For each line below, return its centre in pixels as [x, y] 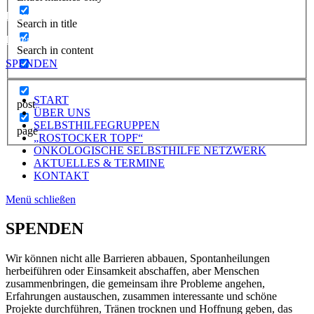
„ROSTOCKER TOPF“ [88, 137]
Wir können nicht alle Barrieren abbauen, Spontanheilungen [138, 259]
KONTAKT [61, 175]
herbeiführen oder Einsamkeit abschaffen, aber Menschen [132, 271]
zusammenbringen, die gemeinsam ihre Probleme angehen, [135, 284]
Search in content [55, 50]
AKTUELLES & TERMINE [99, 163]
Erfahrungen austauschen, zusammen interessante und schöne [141, 296]
